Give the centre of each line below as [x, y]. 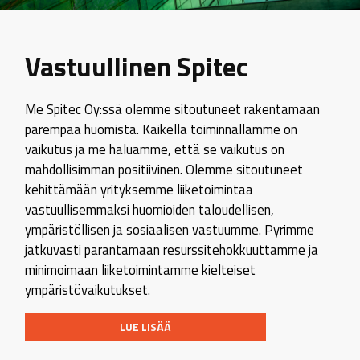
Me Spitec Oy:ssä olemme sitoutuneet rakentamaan [173, 109]
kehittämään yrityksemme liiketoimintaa [139, 190]
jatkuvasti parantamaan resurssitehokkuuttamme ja [172, 250]
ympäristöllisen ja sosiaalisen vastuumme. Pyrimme [170, 230]
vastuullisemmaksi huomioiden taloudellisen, [150, 210]
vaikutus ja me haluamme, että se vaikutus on [155, 149]
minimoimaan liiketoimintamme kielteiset [141, 270]
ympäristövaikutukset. [88, 290]
